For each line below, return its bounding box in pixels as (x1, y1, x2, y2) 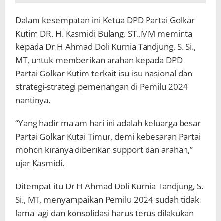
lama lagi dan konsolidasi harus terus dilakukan (15, 207, 194, 219)
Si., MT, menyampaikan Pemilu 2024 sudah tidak (15, 194, 199, 206)
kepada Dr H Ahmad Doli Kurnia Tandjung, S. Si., (15, 41, 196, 53)
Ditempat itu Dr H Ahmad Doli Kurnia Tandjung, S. (15, 181, 203, 192)
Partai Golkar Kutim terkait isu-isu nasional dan (15, 68, 192, 79)
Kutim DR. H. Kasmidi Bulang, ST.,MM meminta (15, 28, 192, 39)
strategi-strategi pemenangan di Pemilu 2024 (15, 81, 188, 93)
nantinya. (15, 94, 50, 106)
